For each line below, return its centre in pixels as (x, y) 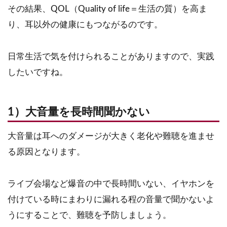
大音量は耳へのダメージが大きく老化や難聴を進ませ (111, 136)
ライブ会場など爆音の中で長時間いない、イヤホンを (111, 183)
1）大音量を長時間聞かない (79, 112)
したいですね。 (38, 72)
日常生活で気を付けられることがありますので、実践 (111, 56)
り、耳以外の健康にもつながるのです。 (85, 25)
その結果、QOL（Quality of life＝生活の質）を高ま (107, 9)
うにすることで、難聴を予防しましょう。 (89, 215)
